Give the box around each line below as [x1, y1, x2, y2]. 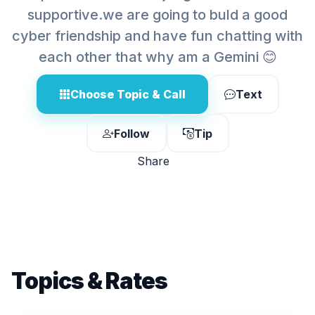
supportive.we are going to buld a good [27, 6, 288, 23]
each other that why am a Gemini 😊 [38, 49, 277, 65]
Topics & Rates [11, 267, 167, 295]
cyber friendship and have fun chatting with [12, 27, 303, 44]
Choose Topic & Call [70, 87, 186, 101]
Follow [114, 126, 150, 141]
